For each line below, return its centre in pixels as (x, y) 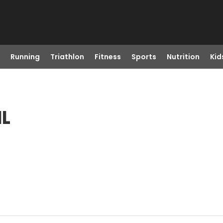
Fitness (108, 57)
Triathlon (67, 57)
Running (25, 57)
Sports (144, 57)
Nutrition (183, 57)
